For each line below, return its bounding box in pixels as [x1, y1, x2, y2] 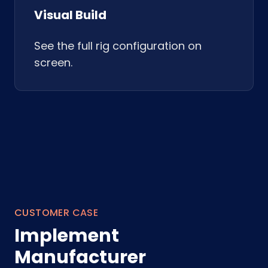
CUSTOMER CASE [14, 206, 99, 220]
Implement [14, 223, 119, 248]
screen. [34, 55, 72, 70]
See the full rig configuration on [34, 38, 202, 53]
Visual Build [34, 7, 106, 23]
